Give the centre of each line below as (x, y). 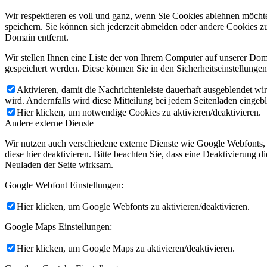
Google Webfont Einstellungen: (64, 185)
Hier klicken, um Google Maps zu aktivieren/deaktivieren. (126, 248)
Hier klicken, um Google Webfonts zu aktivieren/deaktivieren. (133, 206)
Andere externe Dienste (49, 123)
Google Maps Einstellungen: (58, 226)
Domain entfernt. (37, 37)
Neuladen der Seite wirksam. (59, 164)
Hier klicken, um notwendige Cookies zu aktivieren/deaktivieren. (139, 112)
